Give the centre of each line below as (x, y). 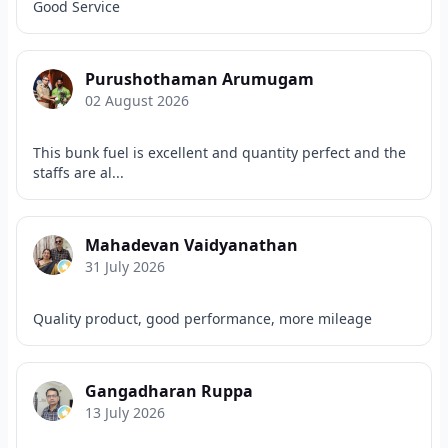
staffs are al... (78, 172)
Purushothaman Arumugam (199, 79)
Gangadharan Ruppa (169, 391)
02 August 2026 (137, 100)
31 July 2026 (125, 266)
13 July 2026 (125, 412)
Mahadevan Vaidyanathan (191, 245)
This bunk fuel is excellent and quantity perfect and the (219, 152)
